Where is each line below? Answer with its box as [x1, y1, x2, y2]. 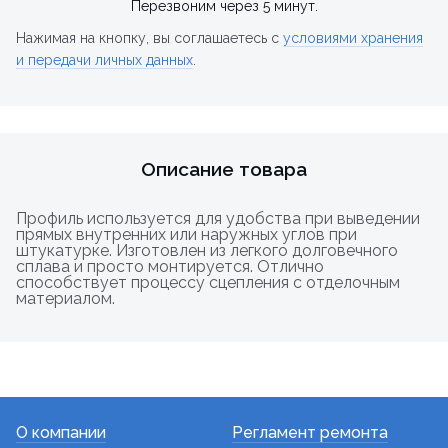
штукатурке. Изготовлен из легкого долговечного [16, 241, 398, 261]
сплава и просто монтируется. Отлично [16, 257, 324, 277]
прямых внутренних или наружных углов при [16, 225, 357, 245]
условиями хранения [283, 30, 423, 47]
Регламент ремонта [232, 423, 388, 443]
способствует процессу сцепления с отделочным [16, 273, 400, 293]
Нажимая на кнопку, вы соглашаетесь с [16, 30, 283, 47]
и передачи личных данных [16, 52, 193, 69]
